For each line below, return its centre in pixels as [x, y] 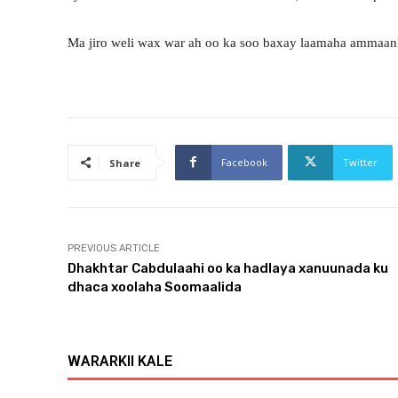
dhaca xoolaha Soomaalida [155, 287]
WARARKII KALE [120, 361]
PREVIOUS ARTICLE [114, 248]
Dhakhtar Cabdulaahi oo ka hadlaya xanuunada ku [228, 268]
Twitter [360, 162]
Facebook [244, 162]
